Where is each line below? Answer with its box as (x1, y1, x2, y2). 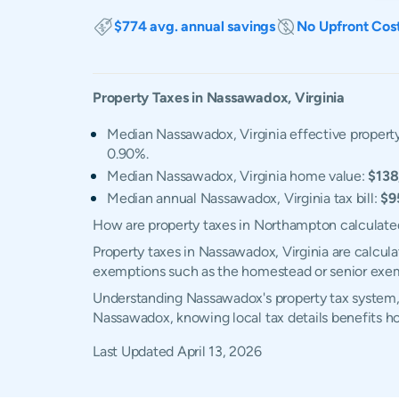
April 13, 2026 (176, 343, 262, 360)
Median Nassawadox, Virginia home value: (107, 167, 369, 184)
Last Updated (93, 343, 177, 360)
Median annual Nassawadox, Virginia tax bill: (107, 190, 381, 207)
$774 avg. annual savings (114, 18, 276, 35)
